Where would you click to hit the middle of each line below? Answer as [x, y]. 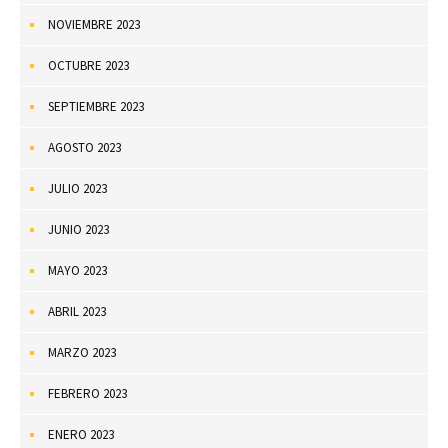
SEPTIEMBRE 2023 [96, 106]
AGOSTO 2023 [84, 147]
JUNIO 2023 [78, 229]
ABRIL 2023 [77, 311]
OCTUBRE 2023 [88, 65]
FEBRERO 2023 [87, 393]
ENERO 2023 [81, 434]
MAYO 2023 [77, 270]
